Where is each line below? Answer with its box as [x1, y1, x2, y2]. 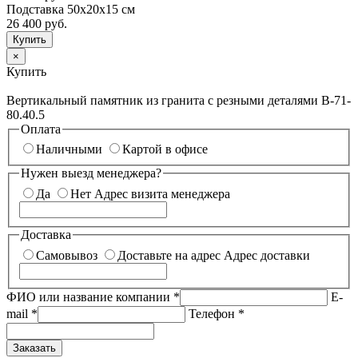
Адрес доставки [224, 248, 310, 262]
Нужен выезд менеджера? [21, 166, 161, 181]
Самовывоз [36, 248, 97, 262]
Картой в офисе [122, 142, 208, 157]
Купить [6, 64, 46, 78]
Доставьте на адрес [117, 248, 221, 262]
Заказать [13, 341, 56, 354]
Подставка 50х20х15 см [6, 2, 135, 16]
